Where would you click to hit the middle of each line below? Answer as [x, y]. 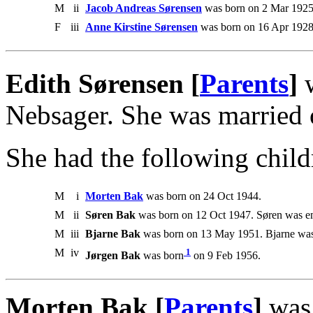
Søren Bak [110, 214]
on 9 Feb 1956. [226, 256]
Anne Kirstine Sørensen [141, 27]
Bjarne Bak [113, 233]
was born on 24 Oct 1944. [202, 196]
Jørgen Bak [113, 256]
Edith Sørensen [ [103, 83]
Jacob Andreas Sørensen [144, 8]
